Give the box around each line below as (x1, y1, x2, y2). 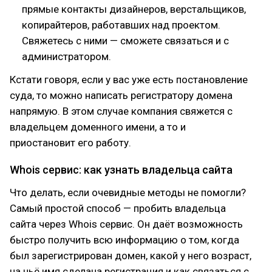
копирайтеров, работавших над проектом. (22, 19, 220, 31)
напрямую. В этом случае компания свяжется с (10, 105, 233, 117)
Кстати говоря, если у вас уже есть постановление (10, 73, 248, 86)
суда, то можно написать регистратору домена (10, 89, 233, 101)
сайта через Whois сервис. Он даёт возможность (10, 218, 243, 230)
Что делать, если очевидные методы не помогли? (10, 186, 246, 199)
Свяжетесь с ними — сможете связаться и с (22, 35, 229, 47)
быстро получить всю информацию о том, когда (10, 234, 239, 246)
